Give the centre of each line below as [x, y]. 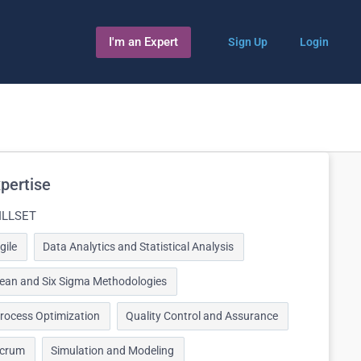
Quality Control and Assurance [202, 316]
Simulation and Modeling [112, 351]
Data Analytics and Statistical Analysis [138, 247]
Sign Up [248, 42]
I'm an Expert [143, 41]
